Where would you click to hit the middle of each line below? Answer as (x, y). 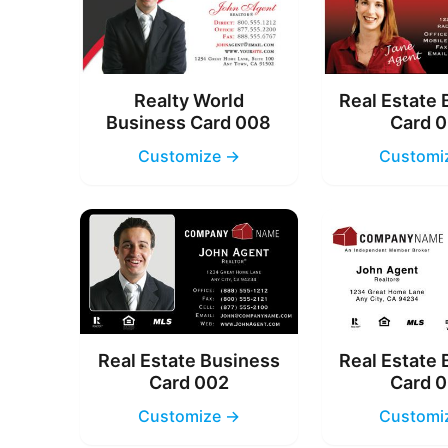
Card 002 (188, 382)
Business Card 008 (189, 123)
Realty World (188, 101)
